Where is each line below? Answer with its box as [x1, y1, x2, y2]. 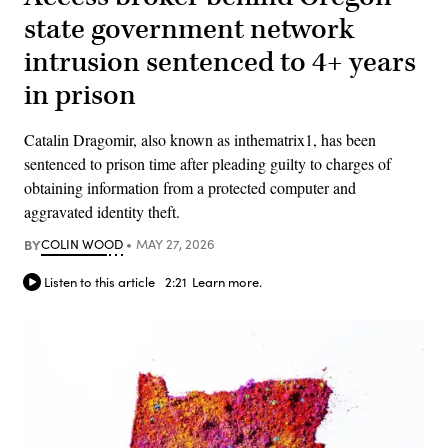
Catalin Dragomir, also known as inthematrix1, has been [24, 128, 376, 150]
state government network [24, 10, 354, 48]
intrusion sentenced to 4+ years [24, 43, 416, 81]
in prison [24, 76, 136, 114]
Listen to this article [44, 273, 155, 292]
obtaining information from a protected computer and [24, 176, 356, 198]
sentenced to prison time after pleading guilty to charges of [24, 152, 391, 174]
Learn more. [192, 273, 262, 292]
